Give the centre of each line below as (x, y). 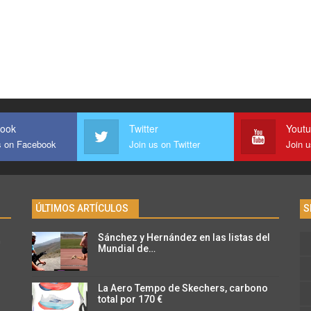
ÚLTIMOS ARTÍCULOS (82, 208)
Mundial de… (126, 248)
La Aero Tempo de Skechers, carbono (183, 288)
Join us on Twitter (165, 144)
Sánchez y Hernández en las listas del (184, 237)
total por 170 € (130, 299)
